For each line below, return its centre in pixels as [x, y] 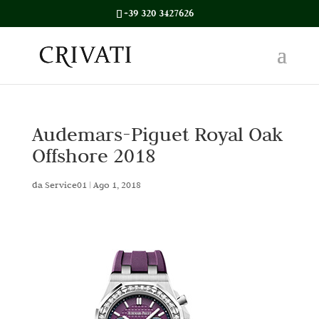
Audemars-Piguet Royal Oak [157, 134]
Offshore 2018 [94, 155]
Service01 [66, 184]
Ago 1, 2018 [117, 184]
